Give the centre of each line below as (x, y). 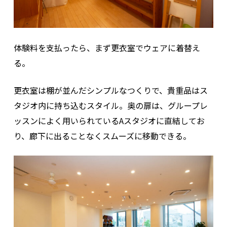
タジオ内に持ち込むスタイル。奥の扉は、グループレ (110, 105)
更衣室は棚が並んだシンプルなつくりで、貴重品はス (110, 90)
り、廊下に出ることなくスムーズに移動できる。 (102, 136)
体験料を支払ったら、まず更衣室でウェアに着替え (107, 47)
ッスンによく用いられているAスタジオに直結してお (109, 120)
